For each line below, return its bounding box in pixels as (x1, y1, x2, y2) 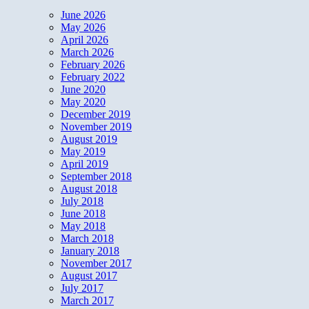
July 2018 (61, 195, 103, 207)
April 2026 (61, 33, 108, 46)
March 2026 (61, 46, 114, 58)
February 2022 (61, 70, 125, 83)
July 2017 (61, 281, 103, 294)
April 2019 (61, 157, 108, 170)
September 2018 (61, 170, 132, 182)
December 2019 (61, 108, 130, 120)
